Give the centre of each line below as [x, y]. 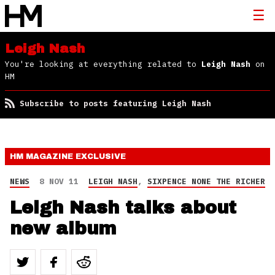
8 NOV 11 [59, 181]
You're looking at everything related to [103, 64]
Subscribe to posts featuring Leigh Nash [115, 103]
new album [63, 229]
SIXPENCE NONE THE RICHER [206, 181]
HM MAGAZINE [43, 157]
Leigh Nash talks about [123, 208]
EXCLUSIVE [101, 157]
